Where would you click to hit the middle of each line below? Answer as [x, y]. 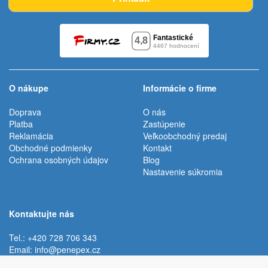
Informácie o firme [180, 88]
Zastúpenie [164, 124]
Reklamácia [31, 136]
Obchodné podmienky [51, 148]
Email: [22, 250]
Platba [21, 124]
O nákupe [29, 88]
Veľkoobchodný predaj [185, 136]
